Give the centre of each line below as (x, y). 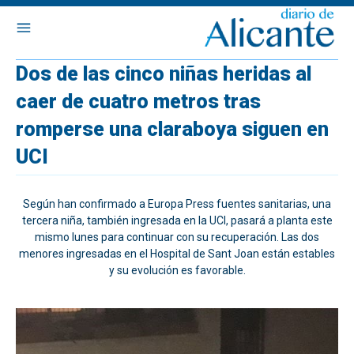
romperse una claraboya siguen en (172, 129)
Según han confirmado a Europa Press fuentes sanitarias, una (177, 204)
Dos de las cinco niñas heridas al (164, 74)
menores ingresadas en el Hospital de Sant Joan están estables (177, 254)
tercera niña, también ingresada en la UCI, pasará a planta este (177, 220)
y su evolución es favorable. (177, 270)
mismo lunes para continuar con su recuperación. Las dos (177, 237)
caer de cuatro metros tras (138, 102)
